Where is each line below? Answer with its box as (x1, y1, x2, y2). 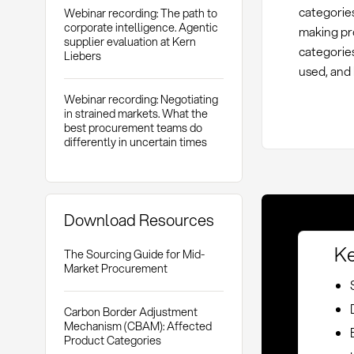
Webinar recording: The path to (63, 5, 217, 22)
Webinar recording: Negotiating (63, 90, 218, 107)
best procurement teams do (63, 119, 202, 136)
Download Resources (63, 208, 214, 232)
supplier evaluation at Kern (63, 33, 196, 51)
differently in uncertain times (63, 133, 207, 150)
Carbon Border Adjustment (63, 303, 198, 320)
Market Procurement (63, 260, 168, 277)
